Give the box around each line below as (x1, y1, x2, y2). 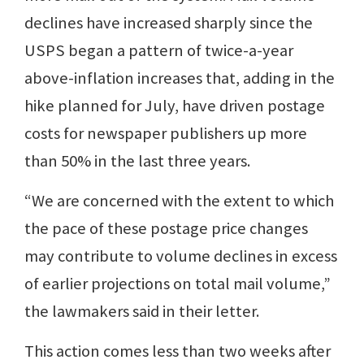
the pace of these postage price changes (24, 218, 308, 240)
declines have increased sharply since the (24, 12, 313, 34)
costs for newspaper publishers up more (24, 123, 307, 145)
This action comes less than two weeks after (24, 340, 331, 362)
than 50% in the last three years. (24, 150, 250, 172)
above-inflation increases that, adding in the (24, 67, 335, 89)
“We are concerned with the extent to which (24, 190, 334, 212)
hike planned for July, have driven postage (24, 95, 325, 117)
